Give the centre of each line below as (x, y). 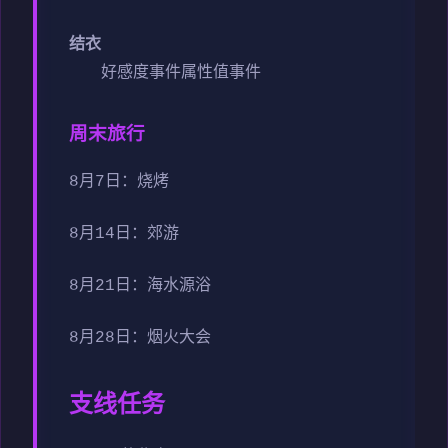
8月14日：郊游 (124, 233)
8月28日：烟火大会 (140, 337)
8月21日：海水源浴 (140, 285)
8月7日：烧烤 (119, 181)
